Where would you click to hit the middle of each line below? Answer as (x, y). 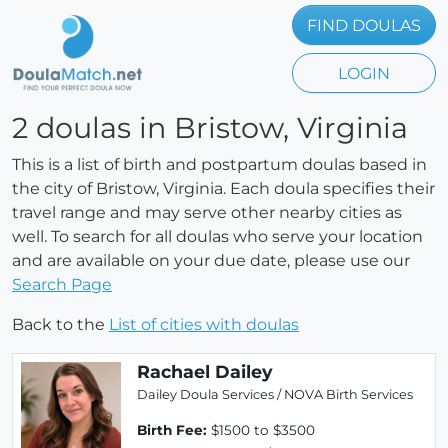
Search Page (62, 284)
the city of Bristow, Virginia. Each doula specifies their (223, 188)
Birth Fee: (172, 430)
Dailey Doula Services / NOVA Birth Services (275, 394)
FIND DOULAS (364, 25)
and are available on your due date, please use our (211, 260)
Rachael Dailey (205, 371)
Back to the (60, 324)
